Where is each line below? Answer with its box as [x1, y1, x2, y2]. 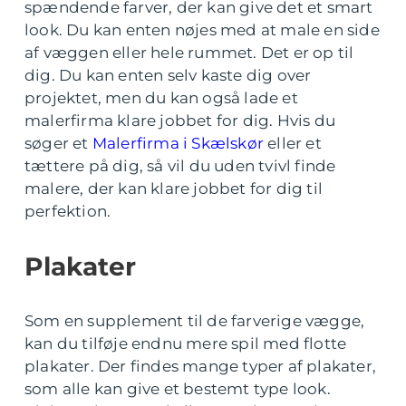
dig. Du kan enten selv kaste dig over [24, 66, 312, 85]
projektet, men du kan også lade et [24, 89, 298, 108]
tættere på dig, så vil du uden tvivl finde [24, 157, 336, 176]
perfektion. [24, 202, 115, 221]
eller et [264, 134, 322, 153]
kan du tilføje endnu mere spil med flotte [24, 334, 347, 353]
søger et [24, 134, 92, 153]
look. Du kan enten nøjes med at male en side [24, 21, 380, 40]
